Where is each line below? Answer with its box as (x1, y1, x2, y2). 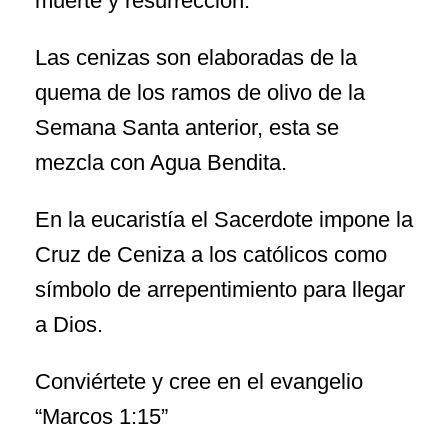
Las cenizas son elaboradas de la (35, 44, 357, 70)
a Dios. (35, 311, 103, 337)
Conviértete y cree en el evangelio (35, 368, 363, 394)
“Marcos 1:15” (35, 403, 168, 429)
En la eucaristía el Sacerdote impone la (35, 206, 413, 232)
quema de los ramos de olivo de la (35, 79, 365, 105)
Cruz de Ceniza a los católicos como (35, 241, 387, 267)
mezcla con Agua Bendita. (35, 149, 287, 175)
